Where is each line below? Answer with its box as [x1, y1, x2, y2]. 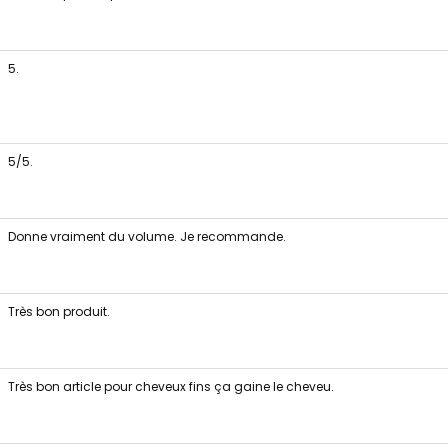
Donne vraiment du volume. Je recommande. [7, 228, 286, 245]
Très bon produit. [7, 303, 110, 320]
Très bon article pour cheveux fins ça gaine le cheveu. [7, 378, 334, 395]
